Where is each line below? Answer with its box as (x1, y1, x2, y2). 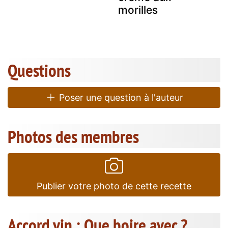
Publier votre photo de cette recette (37, 181, 191, 192)
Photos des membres (8, 125, 139, 149)
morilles (118, 4, 158, 17)
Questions (8, 59, 71, 82)
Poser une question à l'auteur (56, 92, 183, 103)
